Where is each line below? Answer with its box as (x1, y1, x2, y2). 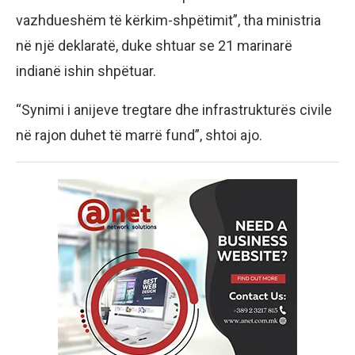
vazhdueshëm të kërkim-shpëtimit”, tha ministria (16, 12, 321, 29)
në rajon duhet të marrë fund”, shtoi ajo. (16, 127, 262, 144)
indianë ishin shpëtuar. (16, 63, 156, 80)
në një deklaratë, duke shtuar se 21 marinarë (16, 37, 292, 55)
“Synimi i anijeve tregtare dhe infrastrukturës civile (16, 101, 332, 119)
